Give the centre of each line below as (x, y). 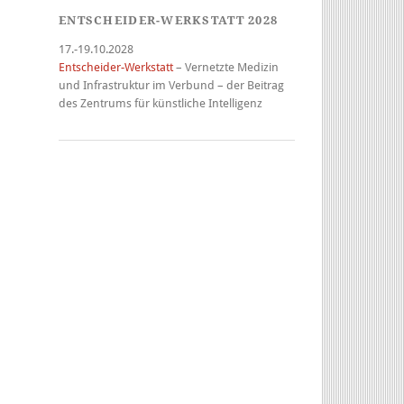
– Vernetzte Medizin (226, 67)
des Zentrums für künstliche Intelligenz (161, 103)
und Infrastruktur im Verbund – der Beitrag (171, 85)
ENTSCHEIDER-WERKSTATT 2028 (169, 20)
